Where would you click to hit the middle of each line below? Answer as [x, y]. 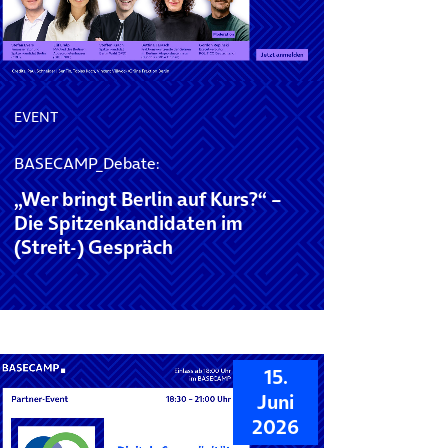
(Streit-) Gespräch [93, 248]
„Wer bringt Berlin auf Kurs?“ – [147, 200]
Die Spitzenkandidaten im [128, 224]
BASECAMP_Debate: [86, 163]
